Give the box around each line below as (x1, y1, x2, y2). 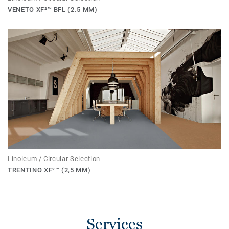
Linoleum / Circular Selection (8, 154, 100, 163)
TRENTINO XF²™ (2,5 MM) (8, 166, 91, 174)
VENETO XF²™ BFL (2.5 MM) (8, 5, 98, 13)
